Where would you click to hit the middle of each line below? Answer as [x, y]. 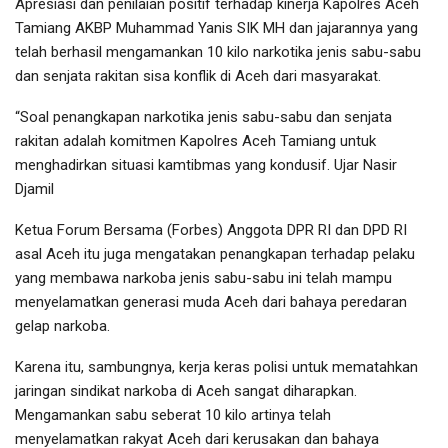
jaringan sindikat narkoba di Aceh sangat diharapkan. [186, 391]
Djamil [34, 189]
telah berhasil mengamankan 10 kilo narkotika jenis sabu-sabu [218, 52]
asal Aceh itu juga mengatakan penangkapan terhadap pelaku [215, 254]
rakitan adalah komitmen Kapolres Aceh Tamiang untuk [195, 141]
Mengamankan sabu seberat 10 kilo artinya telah [173, 415]
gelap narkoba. [62, 326]
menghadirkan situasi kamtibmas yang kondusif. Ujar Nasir [206, 165]
